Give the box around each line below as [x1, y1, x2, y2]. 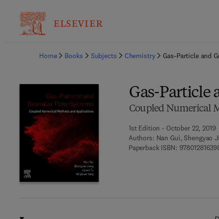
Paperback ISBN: [128, 143, 177, 152]
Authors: [128, 133, 154, 142]
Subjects [90, 51, 117, 60]
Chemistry [124, 51, 155, 60]
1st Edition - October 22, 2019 [128, 124, 216, 132]
